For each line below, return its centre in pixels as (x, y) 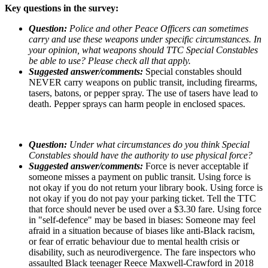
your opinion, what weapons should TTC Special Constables (143, 50)
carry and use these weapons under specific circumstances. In (145, 39)
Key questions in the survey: (62, 8)
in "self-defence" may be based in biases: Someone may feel (142, 220)
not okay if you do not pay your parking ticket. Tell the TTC (142, 198)
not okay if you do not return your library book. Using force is (146, 187)
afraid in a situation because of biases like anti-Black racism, (142, 230)
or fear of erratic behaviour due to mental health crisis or (134, 241)
